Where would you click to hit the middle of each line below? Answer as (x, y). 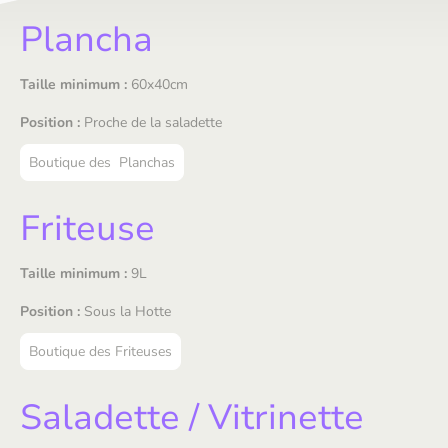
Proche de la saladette (151, 122)
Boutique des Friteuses (100, 351)
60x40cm (157, 84)
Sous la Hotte (125, 311)
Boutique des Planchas (102, 162)
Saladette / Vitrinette (192, 417)
